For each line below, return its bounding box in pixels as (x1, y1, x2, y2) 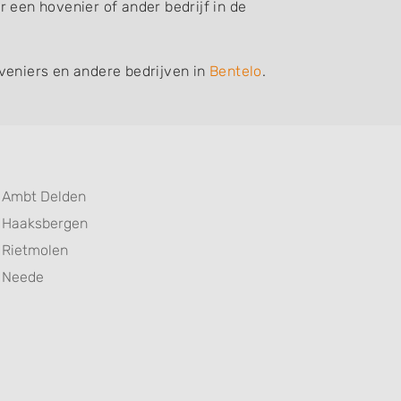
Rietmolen (2, 242, 68, 260)
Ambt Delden (2, 188, 86, 206)
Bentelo (209, 63, 262, 81)
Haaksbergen (2, 215, 88, 233)
